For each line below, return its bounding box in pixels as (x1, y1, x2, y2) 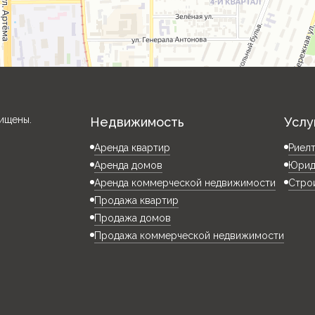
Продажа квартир (94, 195, 179, 206)
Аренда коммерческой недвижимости (94, 177, 276, 188)
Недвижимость (90, 115, 185, 129)
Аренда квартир (94, 142, 171, 153)
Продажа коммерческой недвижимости (94, 230, 285, 241)
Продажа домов (94, 212, 172, 224)
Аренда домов (94, 160, 163, 171)
